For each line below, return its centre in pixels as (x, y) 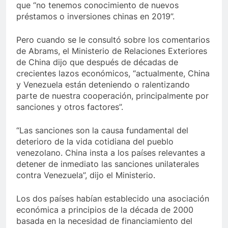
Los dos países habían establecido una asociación (113, 199)
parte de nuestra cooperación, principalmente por (112, 96)
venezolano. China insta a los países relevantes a (111, 153)
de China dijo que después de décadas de (97, 62)
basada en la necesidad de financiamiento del (104, 221)
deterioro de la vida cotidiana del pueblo (95, 142)
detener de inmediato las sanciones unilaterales (108, 164)
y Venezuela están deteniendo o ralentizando (103, 85)
